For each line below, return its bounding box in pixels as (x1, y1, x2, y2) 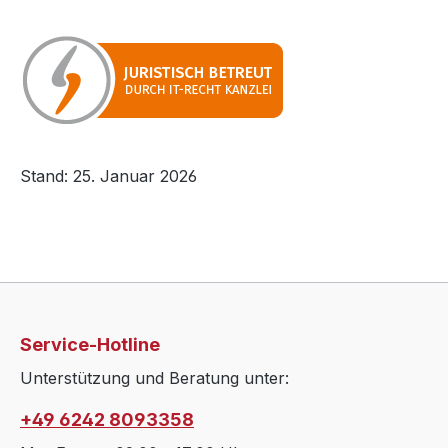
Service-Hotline (20, 334, 160, 356)
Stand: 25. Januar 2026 (20, 165, 197, 186)
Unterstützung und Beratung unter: (20, 368, 289, 389)
